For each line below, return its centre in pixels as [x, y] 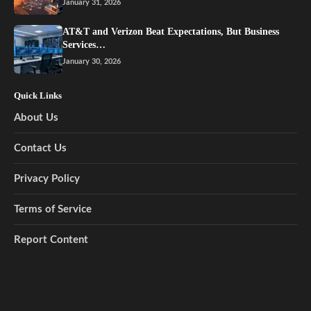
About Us [36, 117]
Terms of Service [53, 209]
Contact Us [40, 148]
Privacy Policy [47, 178]
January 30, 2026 [92, 61]
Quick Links [38, 95]
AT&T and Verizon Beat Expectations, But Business [171, 31]
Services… [84, 44]
